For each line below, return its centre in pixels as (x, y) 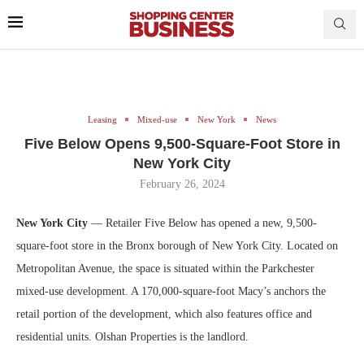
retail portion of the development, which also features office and (164, 314)
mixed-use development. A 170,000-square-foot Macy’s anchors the (171, 291)
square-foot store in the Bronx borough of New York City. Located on (177, 245)
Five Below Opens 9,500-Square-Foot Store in (182, 143)
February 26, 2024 (182, 184)
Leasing (102, 119)
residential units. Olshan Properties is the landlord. (134, 336)
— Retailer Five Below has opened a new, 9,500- (204, 223)
